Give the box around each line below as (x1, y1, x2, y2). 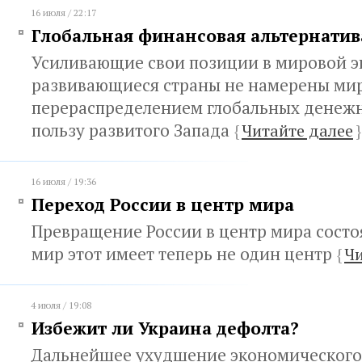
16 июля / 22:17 (31, 6, 96, 19)
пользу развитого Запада (32, 119, 234, 141)
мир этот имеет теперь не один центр (32, 242, 336, 265)
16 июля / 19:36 (31, 175, 96, 187)
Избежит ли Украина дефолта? (32, 317, 299, 339)
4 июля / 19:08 (31, 299, 91, 311)
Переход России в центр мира (32, 193, 294, 216)
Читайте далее (242, 120, 353, 141)
